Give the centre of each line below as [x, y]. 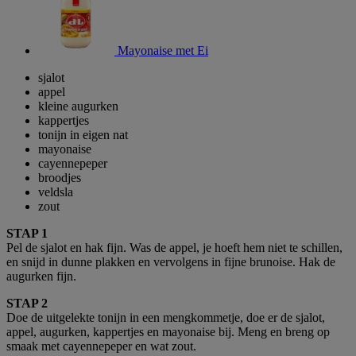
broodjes [60, 177]
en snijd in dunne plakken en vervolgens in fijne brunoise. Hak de [171, 261]
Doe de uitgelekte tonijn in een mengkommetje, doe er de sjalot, [166, 317]
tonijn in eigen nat [83, 134]
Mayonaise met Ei [163, 50]
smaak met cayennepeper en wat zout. [101, 346]
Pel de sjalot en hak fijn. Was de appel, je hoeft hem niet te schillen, [174, 247]
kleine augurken [78, 106]
